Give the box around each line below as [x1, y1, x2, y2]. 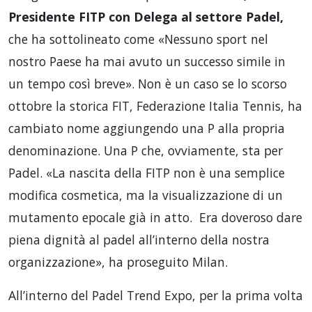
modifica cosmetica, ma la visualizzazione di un [8, 187, 283, 203]
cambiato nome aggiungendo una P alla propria [8, 120, 285, 136]
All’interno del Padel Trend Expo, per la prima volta [8, 287, 303, 304]
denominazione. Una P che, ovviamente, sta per [8, 142, 283, 159]
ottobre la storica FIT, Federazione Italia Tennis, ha [8, 97, 302, 114]
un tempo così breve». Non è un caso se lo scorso [8, 75, 287, 92]
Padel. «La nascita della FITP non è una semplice [8, 164, 285, 181]
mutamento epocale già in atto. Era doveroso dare [8, 209, 302, 226]
